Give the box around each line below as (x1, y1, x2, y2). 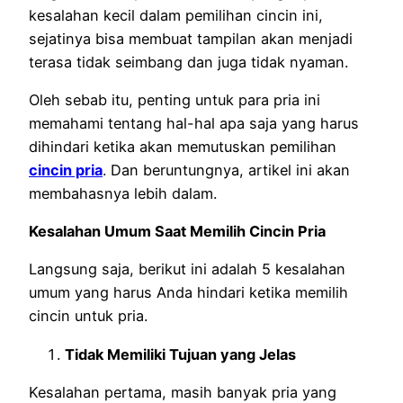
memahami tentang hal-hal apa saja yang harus (29, 113, 359, 132)
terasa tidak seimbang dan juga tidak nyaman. (29, 52, 353, 71)
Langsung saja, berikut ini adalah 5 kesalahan (29, 260, 345, 279)
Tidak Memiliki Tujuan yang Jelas (65, 345, 296, 363)
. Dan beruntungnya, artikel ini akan (103, 160, 350, 179)
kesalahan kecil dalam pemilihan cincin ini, (29, 5, 323, 24)
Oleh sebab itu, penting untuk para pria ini (29, 90, 320, 109)
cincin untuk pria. (29, 307, 157, 326)
